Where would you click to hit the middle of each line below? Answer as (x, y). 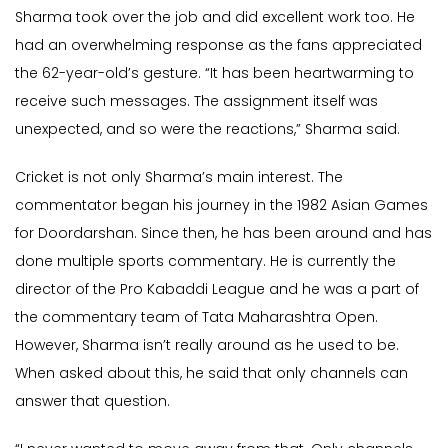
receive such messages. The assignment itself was (196, 101)
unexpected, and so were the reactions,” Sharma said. (209, 129)
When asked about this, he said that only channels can (211, 373)
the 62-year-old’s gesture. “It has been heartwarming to (214, 73)
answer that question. (92, 401)
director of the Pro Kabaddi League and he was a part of (217, 289)
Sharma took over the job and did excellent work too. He (215, 17)
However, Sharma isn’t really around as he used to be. (207, 345)
